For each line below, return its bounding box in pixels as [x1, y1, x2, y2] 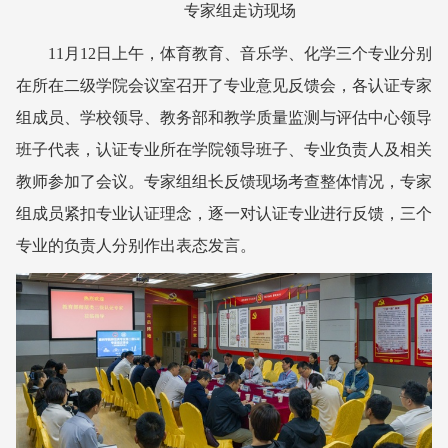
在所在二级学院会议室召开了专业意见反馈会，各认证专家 [16, 76, 432, 94]
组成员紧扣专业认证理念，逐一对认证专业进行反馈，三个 [16, 204, 432, 222]
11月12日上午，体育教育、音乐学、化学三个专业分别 [48, 44, 432, 62]
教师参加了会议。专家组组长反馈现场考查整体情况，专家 [16, 172, 432, 190]
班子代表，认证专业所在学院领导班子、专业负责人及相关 [16, 140, 432, 158]
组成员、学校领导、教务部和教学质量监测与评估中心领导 [16, 108, 432, 126]
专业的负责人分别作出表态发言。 [16, 236, 256, 254]
